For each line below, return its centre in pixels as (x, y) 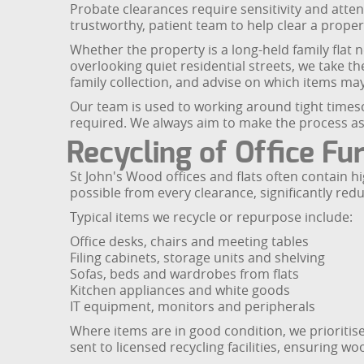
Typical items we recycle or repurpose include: (211, 217)
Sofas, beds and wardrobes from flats (184, 274)
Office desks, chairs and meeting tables (189, 242)
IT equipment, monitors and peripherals (193, 307)
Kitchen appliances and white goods (180, 290)
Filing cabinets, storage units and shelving (197, 258)
